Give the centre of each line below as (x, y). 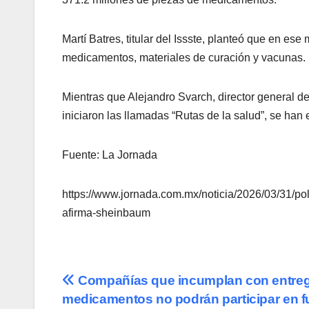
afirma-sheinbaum (106, 213)
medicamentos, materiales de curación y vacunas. (184, 58)
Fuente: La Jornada (110, 155)
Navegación (124, 286)
